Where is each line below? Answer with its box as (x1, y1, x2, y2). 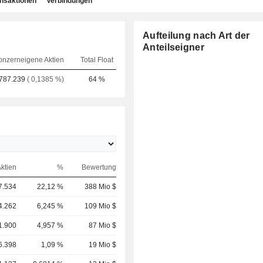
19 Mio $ (88, 241, 116, 249)
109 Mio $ (84, 202, 116, 210)
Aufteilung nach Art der (143, 31, 250, 41)
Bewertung (81, 163, 116, 171)
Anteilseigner (143, 42, 204, 52)
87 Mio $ (88, 221, 116, 230)
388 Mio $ (84, 183, 116, 191)
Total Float (80, 56, 113, 64)
